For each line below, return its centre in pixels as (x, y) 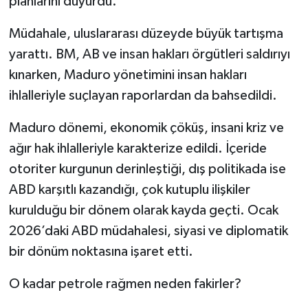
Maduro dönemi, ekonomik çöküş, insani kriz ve (146, 128)
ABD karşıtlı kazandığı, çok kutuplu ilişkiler (129, 189)
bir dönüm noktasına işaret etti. (101, 251)
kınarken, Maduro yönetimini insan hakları (128, 75)
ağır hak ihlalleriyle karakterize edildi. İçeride (137, 148)
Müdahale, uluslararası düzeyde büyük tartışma (146, 33)
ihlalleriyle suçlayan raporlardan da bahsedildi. (143, 95)
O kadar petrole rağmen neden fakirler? (125, 284)
